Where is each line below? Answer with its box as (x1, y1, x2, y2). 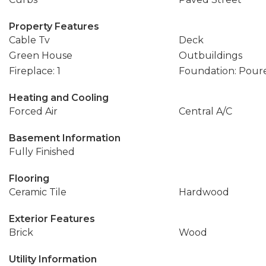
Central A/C (178, 106, 232, 117)
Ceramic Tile (9, 186, 66, 198)
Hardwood (178, 186, 229, 198)
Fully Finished (9, 146, 75, 157)
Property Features (9, 21, 99, 32)
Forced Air (9, 106, 58, 117)
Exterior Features (9, 213, 95, 224)
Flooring (9, 173, 49, 184)
